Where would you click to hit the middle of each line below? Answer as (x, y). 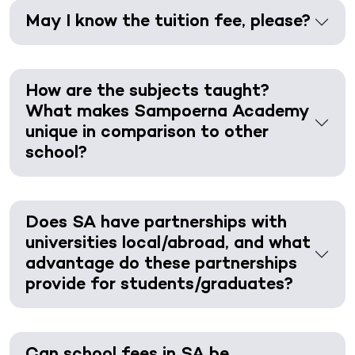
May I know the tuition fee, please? (168, 22)
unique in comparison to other (147, 133)
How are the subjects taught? (147, 92)
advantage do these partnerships (161, 264)
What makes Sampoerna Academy (167, 112)
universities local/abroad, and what (168, 244)
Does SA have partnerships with (156, 223)
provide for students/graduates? (159, 285)
